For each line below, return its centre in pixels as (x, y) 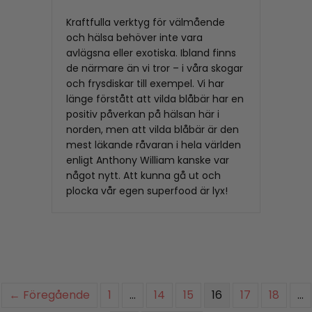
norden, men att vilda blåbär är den (153, 129)
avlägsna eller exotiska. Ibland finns (151, 53)
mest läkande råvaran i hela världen (154, 145)
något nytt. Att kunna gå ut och (143, 175)
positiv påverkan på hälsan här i (143, 114)
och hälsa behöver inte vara (134, 37)
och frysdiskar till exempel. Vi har (145, 83)
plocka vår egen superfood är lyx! (147, 190)
